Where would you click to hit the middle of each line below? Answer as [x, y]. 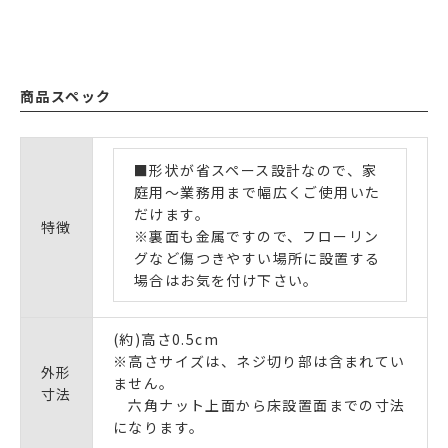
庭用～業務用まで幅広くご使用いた [257, 192]
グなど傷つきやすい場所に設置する [257, 258]
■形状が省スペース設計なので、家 [256, 170]
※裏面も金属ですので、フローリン [257, 236]
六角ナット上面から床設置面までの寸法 [259, 405]
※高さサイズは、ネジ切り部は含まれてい [259, 361]
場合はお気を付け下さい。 [226, 280]
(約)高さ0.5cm [166, 339]
